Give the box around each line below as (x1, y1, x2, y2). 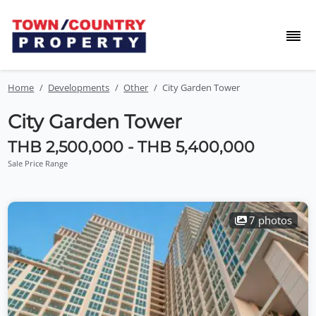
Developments (48, 81, 110, 94)
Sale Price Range (8, 158, 68, 169)
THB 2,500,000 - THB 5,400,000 (8, 138, 255, 157)
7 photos (249, 212, 293, 227)
